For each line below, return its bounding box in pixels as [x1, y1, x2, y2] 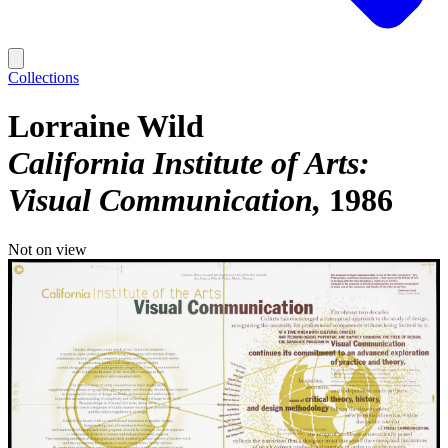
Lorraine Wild [8, 108, 204, 145]
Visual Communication [8, 182, 313, 219]
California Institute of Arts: [8, 145, 370, 182]
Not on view [8, 240, 87, 258]
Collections [8, 69, 79, 86]
